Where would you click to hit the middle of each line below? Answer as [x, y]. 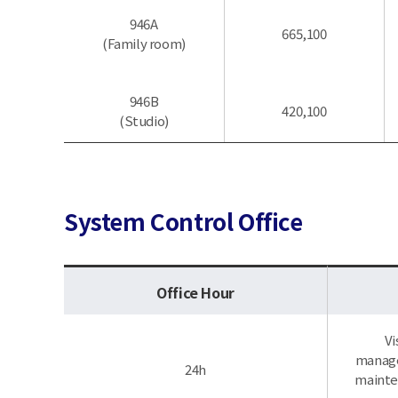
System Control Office [183, 221]
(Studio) [144, 120]
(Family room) [144, 43]
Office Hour [195, 292]
